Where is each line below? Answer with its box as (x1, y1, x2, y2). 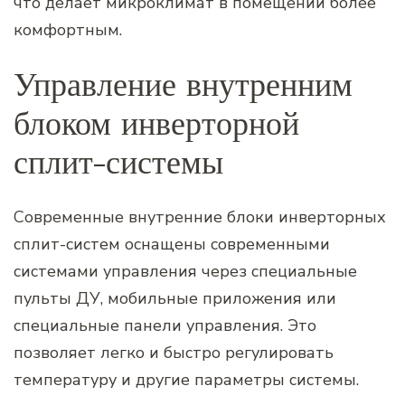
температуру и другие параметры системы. (14, 369, 359, 391)
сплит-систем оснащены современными (14, 233, 330, 256)
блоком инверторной (14, 103, 299, 145)
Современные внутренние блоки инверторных (14, 206, 386, 229)
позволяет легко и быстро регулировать (14, 342, 334, 364)
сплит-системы (14, 142, 223, 184)
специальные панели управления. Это (14, 315, 316, 337)
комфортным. (14, 19, 122, 42)
